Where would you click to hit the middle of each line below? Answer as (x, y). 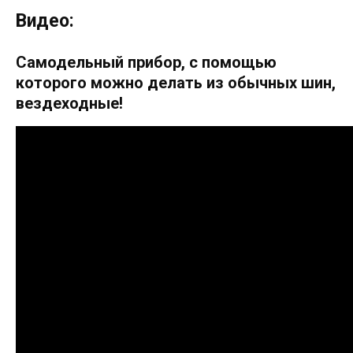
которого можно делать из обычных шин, (176, 82)
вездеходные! (69, 103)
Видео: (45, 20)
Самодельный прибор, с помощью (146, 62)
